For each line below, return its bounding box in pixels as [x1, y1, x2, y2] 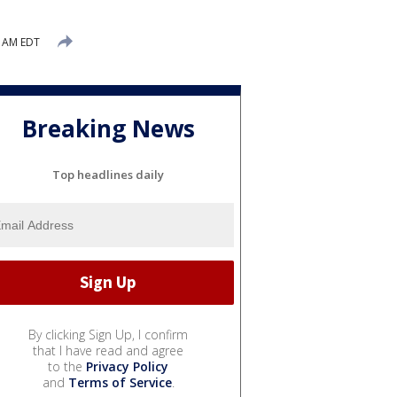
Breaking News [21, 113, 195, 145]
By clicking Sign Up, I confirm [28, 325, 188, 343]
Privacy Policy [86, 357, 168, 375]
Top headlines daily [52, 166, 164, 183]
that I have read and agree [33, 341, 183, 359]
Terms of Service [67, 373, 172, 391]
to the [48, 357, 86, 375]
